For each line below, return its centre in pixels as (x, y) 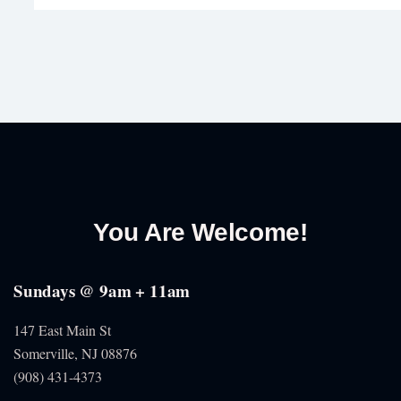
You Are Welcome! (200, 232)
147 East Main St (62, 329)
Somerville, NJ (57, 353)
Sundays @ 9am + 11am (102, 290)
